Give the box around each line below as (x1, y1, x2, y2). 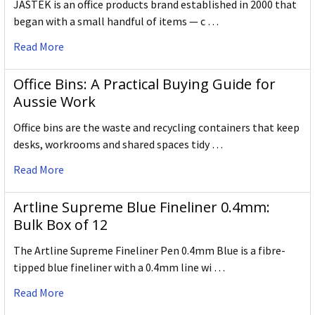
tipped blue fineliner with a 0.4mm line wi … (13, 260, 225, 275)
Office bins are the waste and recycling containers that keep (13, 120, 300, 135)
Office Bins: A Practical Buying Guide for (13, 75, 276, 94)
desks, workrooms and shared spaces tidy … (13, 137, 223, 152)
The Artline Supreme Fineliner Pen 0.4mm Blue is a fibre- (13, 243, 285, 258)
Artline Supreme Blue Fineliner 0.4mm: (13, 198, 270, 217)
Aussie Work (13, 92, 96, 112)
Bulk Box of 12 (13, 215, 108, 235)
